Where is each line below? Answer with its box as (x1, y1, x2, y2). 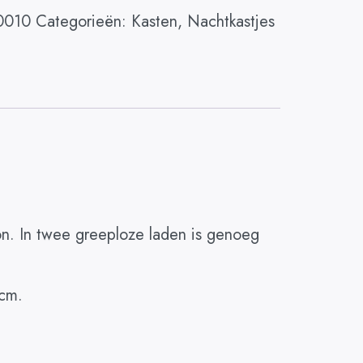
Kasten (130, 10, 177, 34)
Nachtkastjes (186, 10, 275, 34)
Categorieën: (35, 10, 131, 34)
